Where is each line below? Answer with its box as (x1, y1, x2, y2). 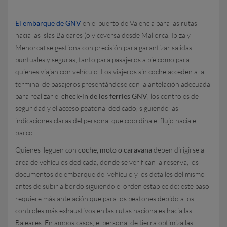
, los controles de (147, 92, 199, 100)
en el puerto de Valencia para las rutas (81, 19, 197, 27)
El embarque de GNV (15, 19, 81, 27)
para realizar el (15, 92, 61, 100)
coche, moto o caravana (78, 145, 152, 154)
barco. (15, 128, 34, 137)
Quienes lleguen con (15, 145, 78, 154)
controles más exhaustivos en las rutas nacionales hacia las (15, 206, 192, 215)
